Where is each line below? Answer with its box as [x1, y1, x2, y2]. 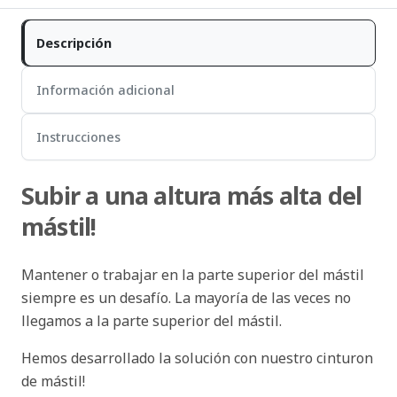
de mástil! [21, 371, 85, 391]
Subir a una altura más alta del [21, 179, 362, 212]
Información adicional [36, 82, 175, 99]
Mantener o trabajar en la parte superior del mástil [21, 265, 364, 284]
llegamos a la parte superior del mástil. [21, 311, 282, 331]
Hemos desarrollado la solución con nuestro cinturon [21, 348, 373, 368]
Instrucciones [36, 128, 121, 146]
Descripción [36, 35, 112, 52]
